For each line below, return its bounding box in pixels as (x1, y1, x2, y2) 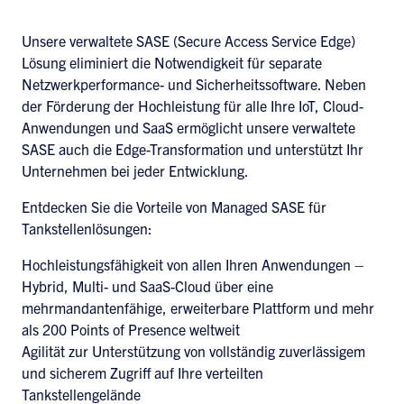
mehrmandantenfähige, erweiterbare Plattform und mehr (22, 298, 374, 317)
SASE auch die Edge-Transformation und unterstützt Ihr (22, 140, 363, 158)
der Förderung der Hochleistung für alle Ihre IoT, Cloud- (22, 96, 363, 115)
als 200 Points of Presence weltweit (22, 320, 240, 338)
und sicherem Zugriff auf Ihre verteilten (22, 363, 263, 381)
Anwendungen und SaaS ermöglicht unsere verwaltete (22, 118, 355, 136)
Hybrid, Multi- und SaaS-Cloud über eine (22, 277, 273, 295)
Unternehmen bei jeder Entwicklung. (22, 161, 249, 179)
